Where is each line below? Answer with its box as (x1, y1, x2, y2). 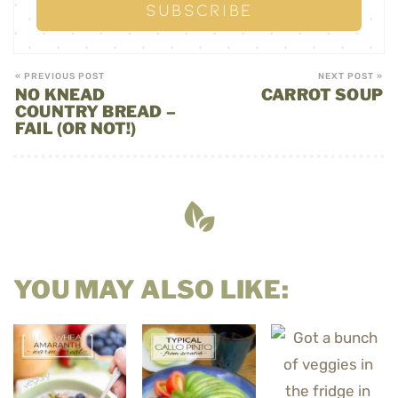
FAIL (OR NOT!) (15, 119, 137, 139)
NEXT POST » (318, 71, 383, 83)
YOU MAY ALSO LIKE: (13, 275, 290, 306)
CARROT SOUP (261, 85, 383, 105)
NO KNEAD (15, 85, 106, 105)
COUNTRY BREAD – (15, 102, 176, 122)
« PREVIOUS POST (15, 71, 105, 83)
